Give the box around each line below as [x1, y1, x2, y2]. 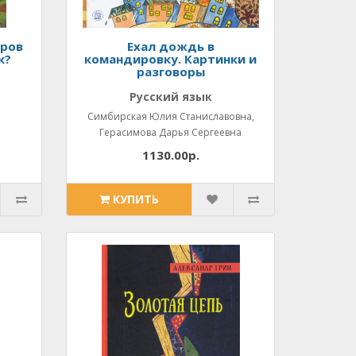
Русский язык [129, 89, 212, 104]
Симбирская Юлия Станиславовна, [87, 110, 254, 123]
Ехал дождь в [126, 38, 215, 54]
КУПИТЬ [113, 192, 160, 207]
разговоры [136, 64, 205, 79]
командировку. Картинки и [84, 51, 257, 67]
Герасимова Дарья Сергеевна [99, 126, 242, 139]
